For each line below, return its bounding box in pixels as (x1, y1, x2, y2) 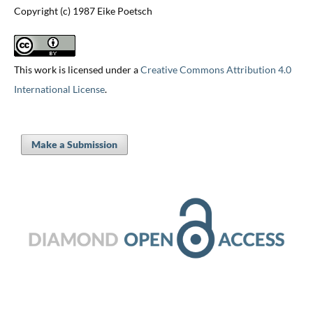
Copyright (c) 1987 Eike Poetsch (13, 5, 152, 17)
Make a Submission (31, 138, 117, 151)
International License (13, 83, 105, 96)
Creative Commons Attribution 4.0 (140, 64, 291, 76)
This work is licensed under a (13, 64, 140, 76)
